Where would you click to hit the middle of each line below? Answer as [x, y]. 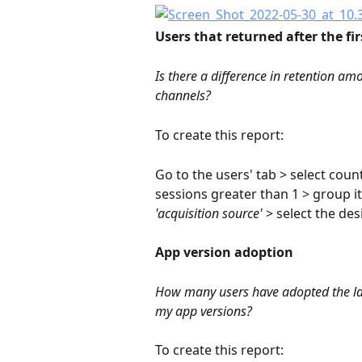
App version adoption [224, 252]
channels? [183, 96]
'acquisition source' [209, 213]
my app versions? [204, 311]
